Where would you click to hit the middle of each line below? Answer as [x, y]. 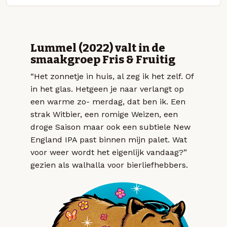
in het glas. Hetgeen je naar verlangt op [107, 89]
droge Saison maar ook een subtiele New [110, 127]
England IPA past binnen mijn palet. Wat [109, 140]
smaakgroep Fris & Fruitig [103, 60]
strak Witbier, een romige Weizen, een [104, 115]
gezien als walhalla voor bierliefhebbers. [109, 165]
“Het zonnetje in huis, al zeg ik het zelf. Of [112, 77]
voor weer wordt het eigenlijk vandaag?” [109, 153]
